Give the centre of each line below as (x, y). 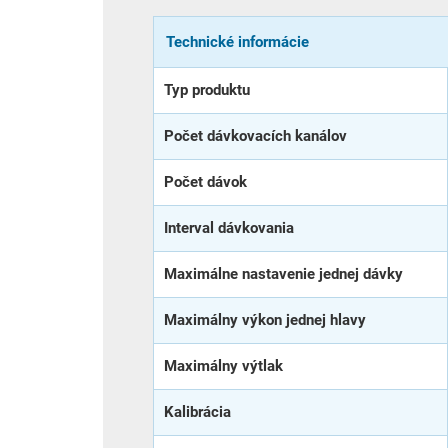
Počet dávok (205, 181)
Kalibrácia (197, 411)
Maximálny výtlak (223, 365)
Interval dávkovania (229, 227)
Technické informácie (237, 41)
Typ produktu (207, 89)
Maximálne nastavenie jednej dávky (283, 273)
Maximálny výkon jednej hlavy (265, 319)
